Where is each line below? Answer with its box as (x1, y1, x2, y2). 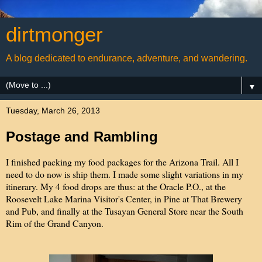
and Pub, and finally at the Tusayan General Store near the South (6, 204, 243, 217)
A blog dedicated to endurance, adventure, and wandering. (6, 53, 247, 63)
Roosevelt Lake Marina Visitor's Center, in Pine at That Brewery (6, 192, 242, 205)
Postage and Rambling (6, 129, 158, 144)
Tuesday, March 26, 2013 (6, 106, 100, 115)
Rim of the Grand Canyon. (6, 216, 104, 229)
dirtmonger (6, 23, 103, 46)
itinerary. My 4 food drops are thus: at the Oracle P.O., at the (6, 180, 226, 192)
